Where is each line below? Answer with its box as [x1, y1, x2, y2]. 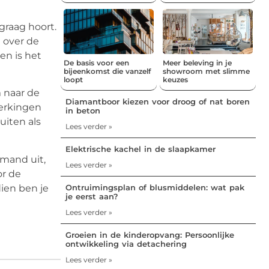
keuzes [163, 74, 188, 84]
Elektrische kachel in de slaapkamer [65, 144, 216, 154]
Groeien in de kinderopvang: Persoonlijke [65, 229, 234, 240]
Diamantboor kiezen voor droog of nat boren [65, 96, 250, 106]
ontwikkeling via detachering [65, 238, 187, 249]
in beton [65, 105, 100, 115]
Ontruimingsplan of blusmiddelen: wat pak [65, 182, 244, 192]
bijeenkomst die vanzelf [64, 66, 151, 76]
